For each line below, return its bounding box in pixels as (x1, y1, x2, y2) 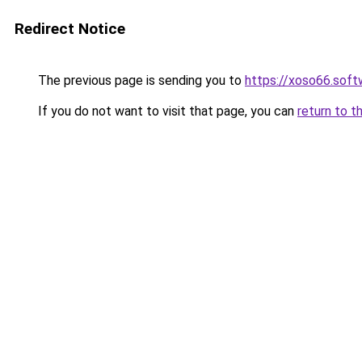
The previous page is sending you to (35, 73, 245, 88)
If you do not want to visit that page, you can (35, 103, 297, 119)
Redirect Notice (15, 19, 125, 38)
